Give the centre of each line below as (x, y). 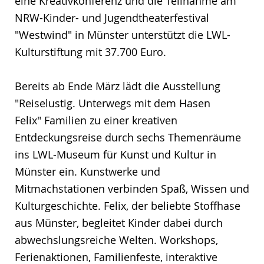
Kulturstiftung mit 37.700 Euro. (90, 52)
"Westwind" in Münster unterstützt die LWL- (123, 34)
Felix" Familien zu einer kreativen (96, 120)
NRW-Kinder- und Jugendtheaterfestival (112, 17)
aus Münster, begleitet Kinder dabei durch (119, 222)
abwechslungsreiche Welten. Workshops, (116, 240)
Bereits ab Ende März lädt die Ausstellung (118, 86)
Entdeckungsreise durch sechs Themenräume (128, 137)
